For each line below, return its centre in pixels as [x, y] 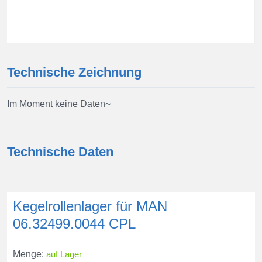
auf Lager [64, 254]
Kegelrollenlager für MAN [90, 206]
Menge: [28, 254]
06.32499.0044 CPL [74, 224]
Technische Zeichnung [74, 72]
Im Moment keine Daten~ [59, 104]
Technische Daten [60, 152]
